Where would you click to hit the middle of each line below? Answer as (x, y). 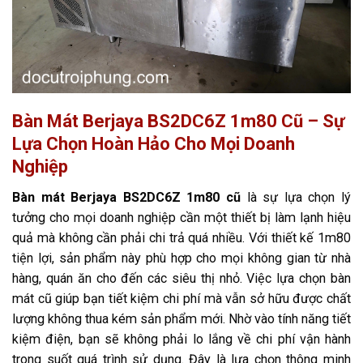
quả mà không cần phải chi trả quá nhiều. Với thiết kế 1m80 (181, 237)
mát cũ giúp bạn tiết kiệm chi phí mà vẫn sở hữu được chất (181, 298)
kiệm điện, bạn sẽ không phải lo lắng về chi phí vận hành (181, 339)
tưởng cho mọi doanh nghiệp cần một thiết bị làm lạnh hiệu (181, 217)
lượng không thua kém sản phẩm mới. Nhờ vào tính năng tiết (181, 318)
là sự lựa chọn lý (296, 197)
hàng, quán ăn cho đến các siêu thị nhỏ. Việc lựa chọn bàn (181, 278)
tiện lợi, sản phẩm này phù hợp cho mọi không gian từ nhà (181, 258)
